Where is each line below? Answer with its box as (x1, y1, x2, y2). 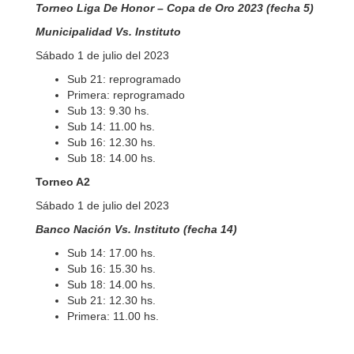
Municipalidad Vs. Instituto (36, 25, 187, 38)
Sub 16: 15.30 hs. (67, 262, 156, 275)
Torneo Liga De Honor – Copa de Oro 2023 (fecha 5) (36, 2, 314, 14)
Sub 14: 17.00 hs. (67, 247, 156, 259)
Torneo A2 (36, 175, 93, 188)
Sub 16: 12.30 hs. (67, 136, 156, 149)
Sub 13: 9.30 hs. (67, 104, 149, 117)
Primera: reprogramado (67, 88, 185, 101)
